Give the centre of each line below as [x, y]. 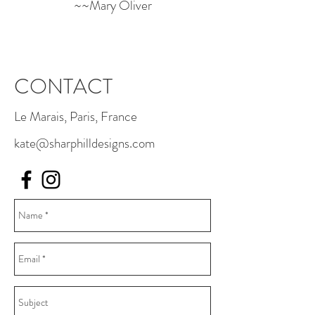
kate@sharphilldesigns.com [85, 143]
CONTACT [63, 86]
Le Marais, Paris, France [76, 116]
